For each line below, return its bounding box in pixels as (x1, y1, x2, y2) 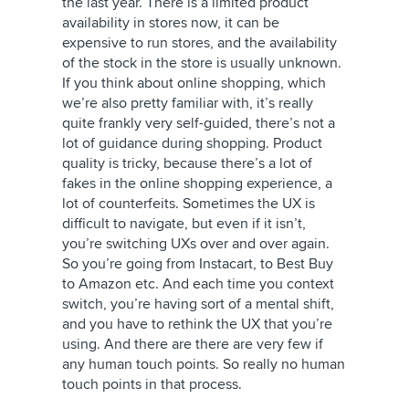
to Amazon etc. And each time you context (62, 275, 334, 293)
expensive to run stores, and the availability (62, 34, 337, 52)
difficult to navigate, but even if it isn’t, (62, 215, 306, 233)
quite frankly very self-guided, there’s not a (62, 114, 335, 132)
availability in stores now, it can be (62, 14, 279, 32)
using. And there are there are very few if (62, 335, 323, 353)
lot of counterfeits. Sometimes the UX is (62, 194, 315, 213)
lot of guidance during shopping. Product (62, 134, 322, 152)
